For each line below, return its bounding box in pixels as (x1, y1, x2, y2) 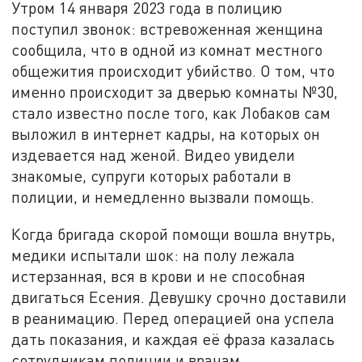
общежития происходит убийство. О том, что (11, 61, 335, 80)
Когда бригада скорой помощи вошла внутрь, (11, 224, 336, 243)
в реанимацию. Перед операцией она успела (11, 308, 335, 327)
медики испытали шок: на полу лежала (11, 245, 296, 264)
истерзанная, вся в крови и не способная (11, 266, 306, 285)
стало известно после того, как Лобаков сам (11, 103, 331, 122)
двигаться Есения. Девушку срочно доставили (11, 287, 347, 306)
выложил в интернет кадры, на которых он (11, 124, 321, 143)
